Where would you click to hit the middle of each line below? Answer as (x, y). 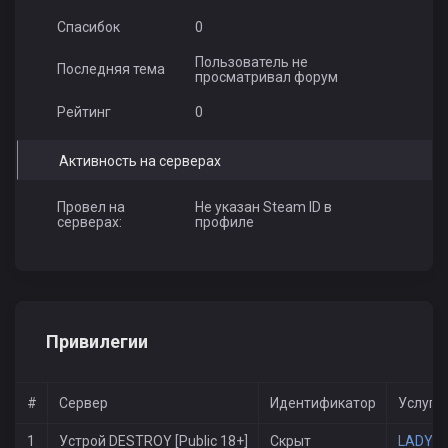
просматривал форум (266, 77)
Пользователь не (251, 62)
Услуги (420, 403)
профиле (224, 222)
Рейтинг (83, 112)
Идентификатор (322, 403)
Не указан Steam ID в (263, 207)
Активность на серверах (139, 161)
